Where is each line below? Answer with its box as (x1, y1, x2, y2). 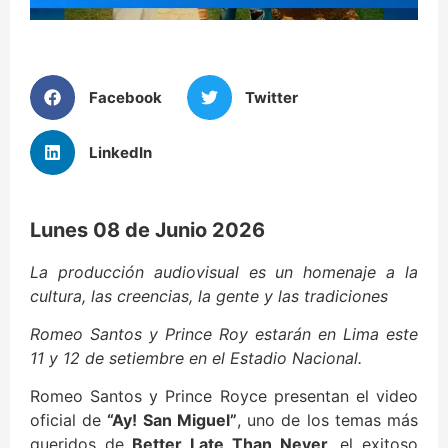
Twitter (245, 87, 298, 107)
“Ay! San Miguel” (107, 410, 237, 431)
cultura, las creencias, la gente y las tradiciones (30, 285, 388, 306)
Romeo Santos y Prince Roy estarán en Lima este (30, 323, 418, 344)
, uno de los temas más (236, 410, 419, 431)
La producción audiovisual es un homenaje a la (30, 261, 418, 282)
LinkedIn (88, 142, 152, 162)
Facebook (88, 87, 162, 107)
